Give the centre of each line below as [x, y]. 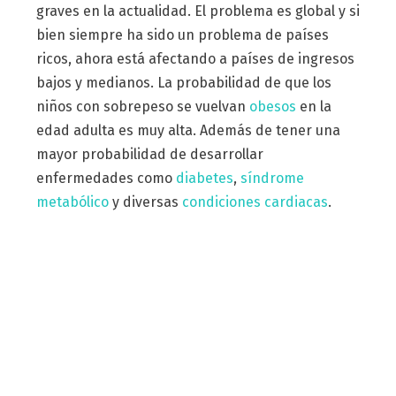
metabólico [72, 202]
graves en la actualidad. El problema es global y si [198, 11]
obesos [272, 106]
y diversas [145, 202]
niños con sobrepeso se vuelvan [142, 106]
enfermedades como [106, 178]
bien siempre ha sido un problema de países [182, 34]
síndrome [272, 178]
